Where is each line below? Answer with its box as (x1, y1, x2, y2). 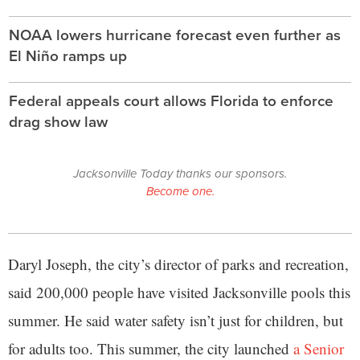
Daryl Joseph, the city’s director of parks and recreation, (8, 253, 349, 274)
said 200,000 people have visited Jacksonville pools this (8, 281, 350, 302)
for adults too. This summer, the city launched (8, 337, 293, 358)
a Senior (293, 337, 344, 358)
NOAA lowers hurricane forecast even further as (9, 22, 341, 47)
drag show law (9, 109, 108, 133)
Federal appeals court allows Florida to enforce (9, 88, 333, 112)
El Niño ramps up (9, 43, 127, 67)
